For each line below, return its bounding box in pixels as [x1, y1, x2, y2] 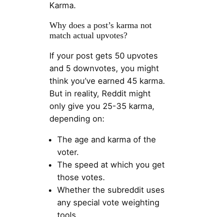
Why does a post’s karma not [49, 20, 152, 31]
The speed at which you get [57, 160, 165, 170]
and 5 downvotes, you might [49, 63, 159, 74]
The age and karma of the [57, 135, 156, 145]
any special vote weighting [57, 198, 159, 208]
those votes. [57, 172, 105, 183]
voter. [57, 147, 79, 157]
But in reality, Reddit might [49, 89, 151, 99]
